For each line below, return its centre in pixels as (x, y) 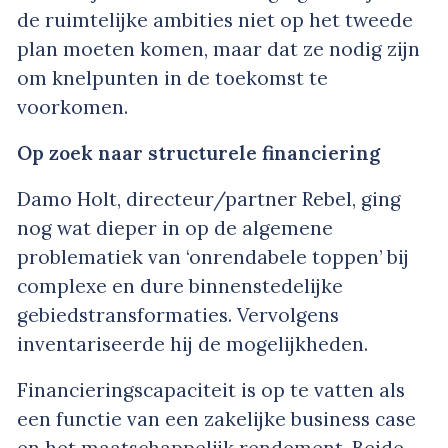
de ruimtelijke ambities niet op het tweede (215, 19)
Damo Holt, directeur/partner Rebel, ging (209, 198)
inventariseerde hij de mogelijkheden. (192, 343)
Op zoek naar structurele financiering (198, 152)
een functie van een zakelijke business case (216, 418)
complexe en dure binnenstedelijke (180, 285)
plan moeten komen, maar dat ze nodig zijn (218, 48)
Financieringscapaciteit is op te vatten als (211, 389)
